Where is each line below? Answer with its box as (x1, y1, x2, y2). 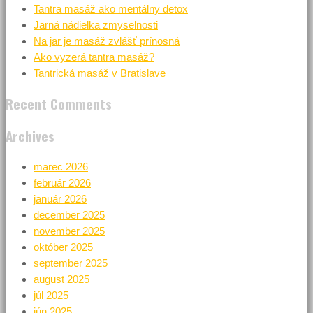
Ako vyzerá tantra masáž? (34, 50, 154, 63)
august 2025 (34, 272, 89, 285)
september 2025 (34, 256, 108, 269)
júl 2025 (34, 289, 68, 301)
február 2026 (34, 176, 91, 189)
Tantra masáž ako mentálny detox (34, 2, 188, 15)
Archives (6, 125, 54, 145)
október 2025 (34, 240, 93, 253)
